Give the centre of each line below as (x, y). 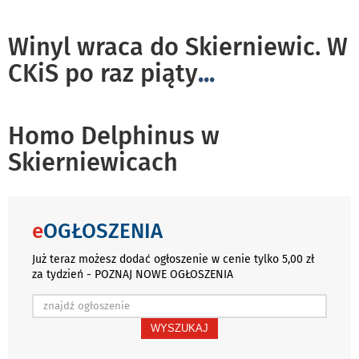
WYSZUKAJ (179, 328)
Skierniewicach (93, 162)
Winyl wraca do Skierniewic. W (178, 46)
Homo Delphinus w (114, 135)
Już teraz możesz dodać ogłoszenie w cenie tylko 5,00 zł (173, 259)
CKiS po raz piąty (103, 73)
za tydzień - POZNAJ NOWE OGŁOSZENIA (133, 274)
